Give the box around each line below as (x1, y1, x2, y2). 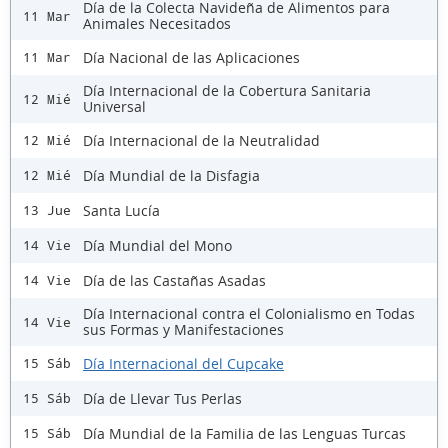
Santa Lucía (83, 200, 160, 220)
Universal (83, 97, 146, 117)
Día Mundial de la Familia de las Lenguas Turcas (83, 423, 406, 443)
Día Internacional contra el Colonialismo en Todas (83, 304, 415, 324)
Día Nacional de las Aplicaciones (83, 47, 300, 67)
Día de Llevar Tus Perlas (83, 388, 242, 408)
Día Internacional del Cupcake (83, 353, 284, 373)
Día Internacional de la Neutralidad (83, 130, 320, 150)
